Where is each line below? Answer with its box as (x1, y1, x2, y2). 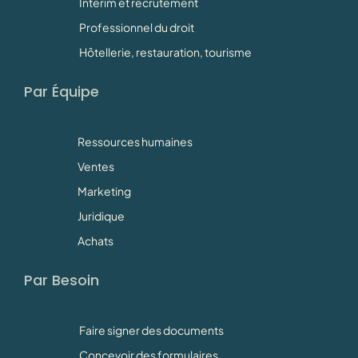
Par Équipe (24, 82, 99, 102)
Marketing (78, 184, 131, 199)
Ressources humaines (78, 134, 193, 149)
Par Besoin (24, 270, 99, 291)
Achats (78, 233, 113, 249)
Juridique (78, 209, 125, 224)
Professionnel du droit (79, 20, 194, 35)
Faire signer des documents (79, 323, 224, 338)
